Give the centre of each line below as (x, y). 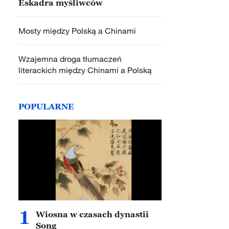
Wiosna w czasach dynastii (92, 214)
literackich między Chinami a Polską (85, 70)
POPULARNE (46, 106)
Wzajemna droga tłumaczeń (70, 59)
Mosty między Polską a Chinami (77, 31)
